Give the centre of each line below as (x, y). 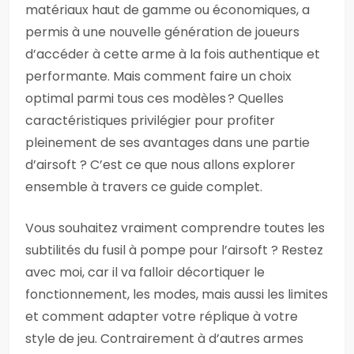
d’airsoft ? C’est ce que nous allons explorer (160, 165)
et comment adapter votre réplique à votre (162, 316)
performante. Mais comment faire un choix (158, 76)
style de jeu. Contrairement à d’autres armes (164, 339)
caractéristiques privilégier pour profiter (150, 121)
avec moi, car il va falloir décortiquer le (145, 272)
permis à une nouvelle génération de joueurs (162, 32)
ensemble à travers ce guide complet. (144, 187)
